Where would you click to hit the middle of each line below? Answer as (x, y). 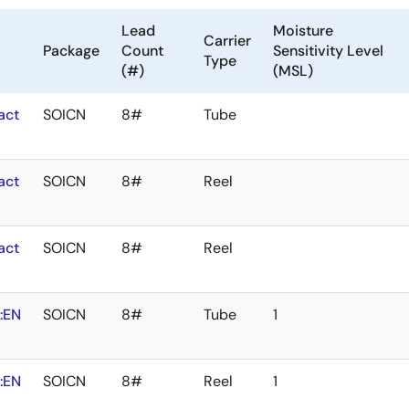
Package (71, 51)
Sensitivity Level (328, 51)
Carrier (227, 41)
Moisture (303, 31)
